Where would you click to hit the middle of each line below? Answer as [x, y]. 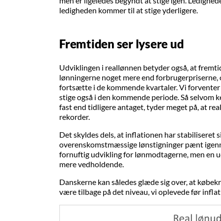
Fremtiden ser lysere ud [122, 44]
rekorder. [74, 117]
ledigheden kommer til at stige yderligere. [129, 10]
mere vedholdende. [92, 164]
